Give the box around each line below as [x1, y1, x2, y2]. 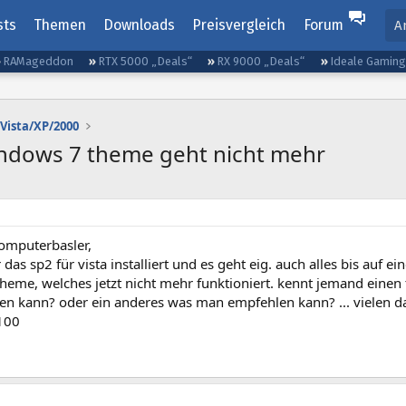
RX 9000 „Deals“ [217, 54, 305, 68]
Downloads [103, 16, 176, 34]
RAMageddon [3, 54, 74, 68]
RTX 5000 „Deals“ [98, 54, 193, 68]
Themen [33, 16, 86, 34]
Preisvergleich [192, 16, 286, 34]
